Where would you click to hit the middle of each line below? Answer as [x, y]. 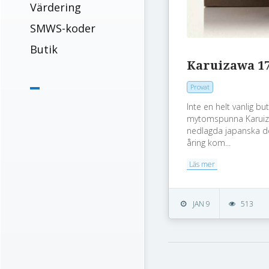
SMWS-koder [63, 28]
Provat [200, 87]
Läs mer [202, 165]
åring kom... [209, 143]
